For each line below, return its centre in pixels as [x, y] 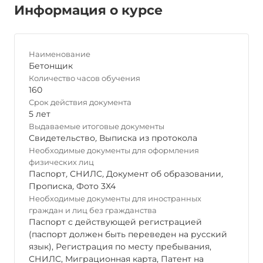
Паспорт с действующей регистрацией [115, 222]
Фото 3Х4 [96, 186]
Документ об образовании [164, 174]
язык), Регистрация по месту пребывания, [120, 247]
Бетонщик [51, 66]
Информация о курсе [88, 10]
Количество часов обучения [85, 78]
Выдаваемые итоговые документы [97, 126]
